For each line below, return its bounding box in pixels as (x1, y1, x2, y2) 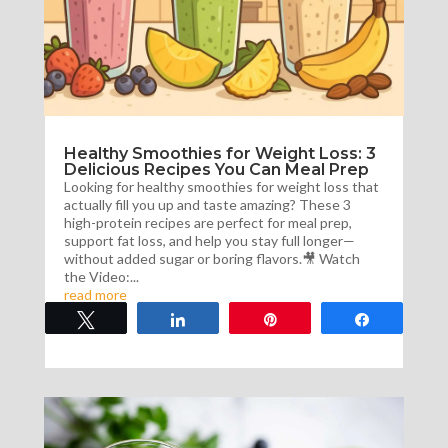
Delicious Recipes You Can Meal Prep (63, 159, 369, 179)
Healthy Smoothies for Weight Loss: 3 (63, 143, 376, 163)
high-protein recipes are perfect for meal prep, (63, 213, 352, 231)
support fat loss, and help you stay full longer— (63, 231, 355, 249)
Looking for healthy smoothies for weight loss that (63, 177, 379, 195)
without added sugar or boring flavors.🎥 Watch (63, 249, 360, 267)
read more (63, 285, 127, 303)
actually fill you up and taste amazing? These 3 (63, 195, 351, 213)
